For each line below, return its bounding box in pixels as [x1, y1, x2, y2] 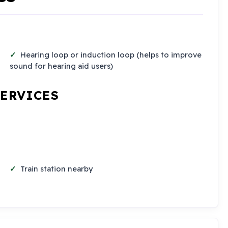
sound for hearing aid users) [9, 61, 113, 71]
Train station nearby [20, 163, 94, 174]
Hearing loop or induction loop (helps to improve [20, 49, 202, 60]
